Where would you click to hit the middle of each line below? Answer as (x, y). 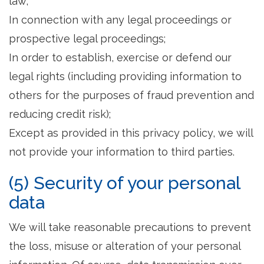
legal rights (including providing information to (125, 76)
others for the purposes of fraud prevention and (131, 95)
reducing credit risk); (60, 114)
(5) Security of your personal (124, 183)
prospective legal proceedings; (87, 39)
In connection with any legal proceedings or (120, 20)
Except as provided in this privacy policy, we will (131, 133)
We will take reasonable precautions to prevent (130, 227)
